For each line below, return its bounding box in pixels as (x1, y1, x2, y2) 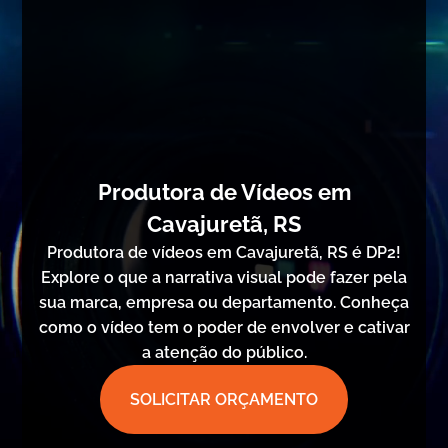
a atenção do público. (141, 343, 307, 362)
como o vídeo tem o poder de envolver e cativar (38, 318, 410, 337)
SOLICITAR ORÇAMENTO (130, 389, 318, 409)
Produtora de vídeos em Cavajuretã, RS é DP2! (47, 243, 401, 262)
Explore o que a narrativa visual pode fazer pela (41, 268, 407, 287)
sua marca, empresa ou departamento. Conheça (39, 293, 409, 312)
